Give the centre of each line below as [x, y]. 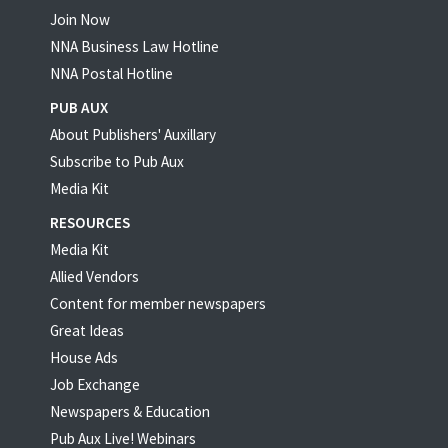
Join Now [80, 19]
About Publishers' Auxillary [133, 134]
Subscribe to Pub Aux [117, 161]
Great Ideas [87, 330]
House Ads [84, 357]
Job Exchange [95, 384]
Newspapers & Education [130, 411]
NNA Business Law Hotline [134, 46]
